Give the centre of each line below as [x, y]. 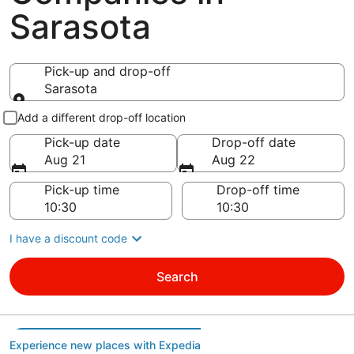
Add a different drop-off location [102, 117]
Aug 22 [233, 160]
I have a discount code [68, 238]
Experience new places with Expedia [105, 345]
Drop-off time [258, 190]
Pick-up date [82, 142]
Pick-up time [82, 190]
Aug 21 [65, 160]
